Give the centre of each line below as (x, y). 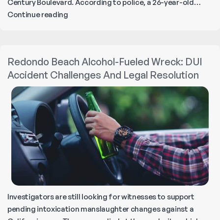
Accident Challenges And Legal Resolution (103, 75)
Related (81, 38)
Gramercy (85, 75)
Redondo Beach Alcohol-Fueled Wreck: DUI (105, 61)
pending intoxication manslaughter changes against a (101, 209)
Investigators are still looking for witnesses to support (101, 197)
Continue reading (38, 14)
